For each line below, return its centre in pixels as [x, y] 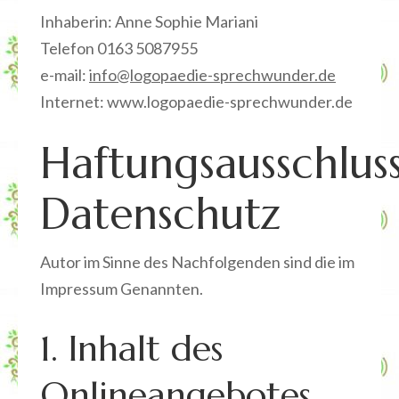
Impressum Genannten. [122, 289]
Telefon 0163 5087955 [119, 48]
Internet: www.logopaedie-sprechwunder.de [196, 102]
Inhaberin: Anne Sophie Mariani [149, 21]
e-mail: [65, 75]
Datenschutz [160, 214]
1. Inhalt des [131, 348]
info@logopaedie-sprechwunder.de [212, 75]
